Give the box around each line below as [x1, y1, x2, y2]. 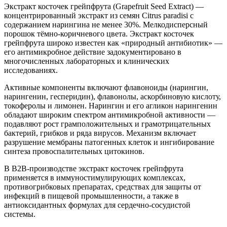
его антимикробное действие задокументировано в [4, 47, 181, 56]
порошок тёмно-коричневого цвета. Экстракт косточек [4, 29, 194, 38]
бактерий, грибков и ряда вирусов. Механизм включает [4, 128, 196, 137]
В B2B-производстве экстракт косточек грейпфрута [4, 164, 183, 173]
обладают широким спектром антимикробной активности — [4, 110, 215, 119]
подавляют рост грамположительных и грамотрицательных [4, 119, 211, 128]
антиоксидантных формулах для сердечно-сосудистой [4, 200, 191, 209]
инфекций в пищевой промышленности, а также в [4, 191, 179, 200]
